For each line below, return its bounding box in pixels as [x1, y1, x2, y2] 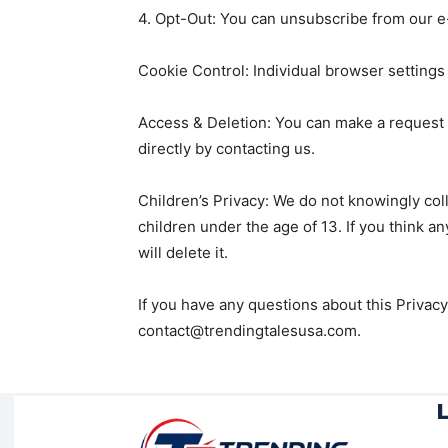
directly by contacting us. [138, 138, 319, 158]
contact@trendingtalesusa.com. [138, 320, 361, 340]
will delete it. [138, 242, 232, 262]
